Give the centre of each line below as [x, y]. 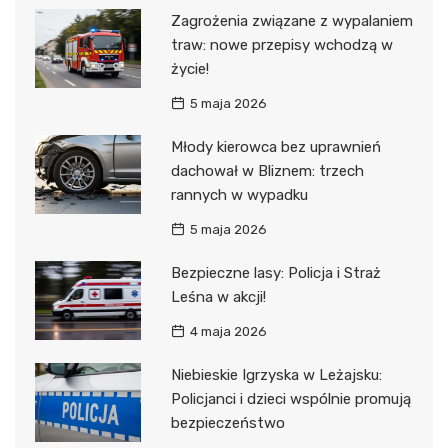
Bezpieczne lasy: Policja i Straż [275, 272]
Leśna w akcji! [218, 296]
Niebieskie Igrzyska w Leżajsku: [276, 374]
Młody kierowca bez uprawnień [275, 146]
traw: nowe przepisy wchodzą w [281, 44]
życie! [189, 68]
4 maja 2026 [228, 331]
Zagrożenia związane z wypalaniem [291, 20]
